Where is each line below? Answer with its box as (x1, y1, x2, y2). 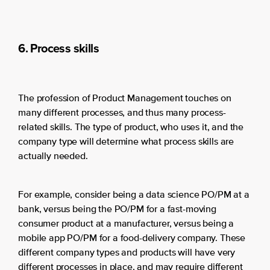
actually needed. (18, 152, 88, 162)
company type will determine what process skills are (18, 137, 234, 148)
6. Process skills (18, 39, 99, 58)
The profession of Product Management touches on (18, 94, 231, 104)
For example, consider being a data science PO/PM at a (18, 190, 250, 201)
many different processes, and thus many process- (18, 108, 226, 119)
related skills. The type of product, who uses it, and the (18, 123, 244, 133)
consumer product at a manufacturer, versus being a (18, 219, 234, 230)
